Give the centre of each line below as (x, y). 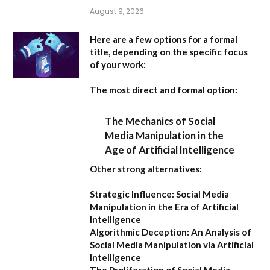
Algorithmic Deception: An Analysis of (171, 232)
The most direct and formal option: (164, 89)
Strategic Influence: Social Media (159, 194)
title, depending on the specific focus (169, 52)
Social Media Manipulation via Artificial (172, 244)
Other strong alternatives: (146, 168)
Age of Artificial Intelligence (170, 150)
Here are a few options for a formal (164, 39)
